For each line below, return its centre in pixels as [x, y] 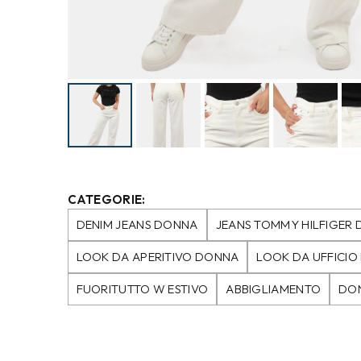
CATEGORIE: [106, 199]
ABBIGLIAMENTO [274, 288]
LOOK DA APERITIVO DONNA [158, 256]
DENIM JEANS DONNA [137, 224]
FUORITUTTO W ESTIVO [142, 288]
